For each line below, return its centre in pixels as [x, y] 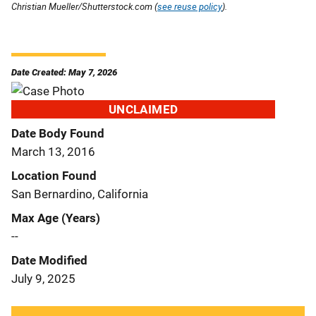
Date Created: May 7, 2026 [64, 72]
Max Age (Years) [56, 218]
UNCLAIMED [143, 109]
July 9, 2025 [43, 278]
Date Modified [49, 260]
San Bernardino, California [80, 194]
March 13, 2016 [53, 151]
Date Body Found [58, 133]
